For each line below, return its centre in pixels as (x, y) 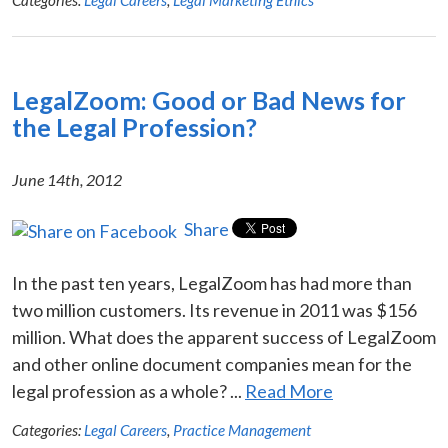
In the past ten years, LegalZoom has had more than (212, 282)
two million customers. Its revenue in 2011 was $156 (214, 309)
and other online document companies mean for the (212, 363)
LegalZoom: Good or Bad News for (209, 99)
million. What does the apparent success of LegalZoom (224, 336)
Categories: (48, 429)
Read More (289, 390)
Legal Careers (125, 429)
